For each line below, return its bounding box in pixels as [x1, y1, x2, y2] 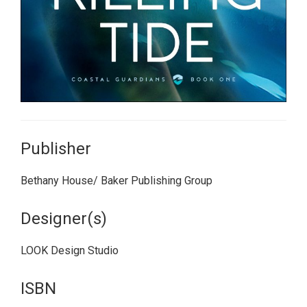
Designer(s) [21, 208, 107, 228]
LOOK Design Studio [21, 243, 119, 257]
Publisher [21, 138, 91, 158]
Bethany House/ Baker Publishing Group [21, 173, 212, 187]
